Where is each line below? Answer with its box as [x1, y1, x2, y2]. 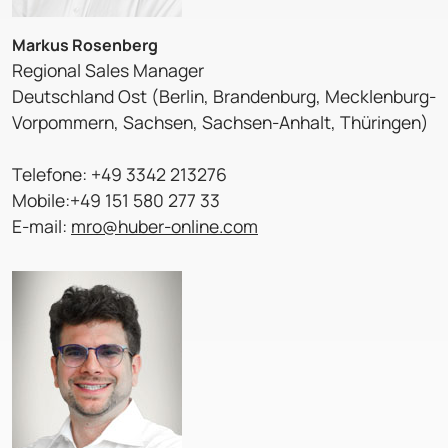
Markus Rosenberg [12, 34, 158, 57]
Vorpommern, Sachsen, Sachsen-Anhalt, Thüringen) [12, 110, 429, 135]
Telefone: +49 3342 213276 [12, 162, 227, 187]
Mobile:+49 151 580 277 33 [12, 188, 220, 213]
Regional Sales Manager [12, 58, 204, 83]
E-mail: [12, 214, 71, 239]
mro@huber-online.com [71, 214, 258, 239]
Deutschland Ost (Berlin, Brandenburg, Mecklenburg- [12, 84, 436, 109]
